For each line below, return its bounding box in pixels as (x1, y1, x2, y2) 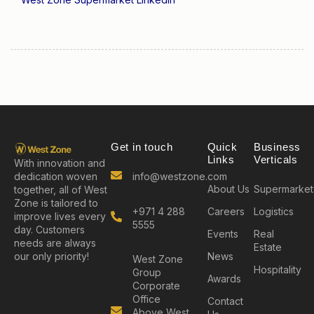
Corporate (132, 279, 180, 292)
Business (253, 141, 301, 153)
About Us (207, 182, 250, 195)
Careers (207, 205, 245, 217)
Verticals (253, 153, 299, 166)
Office (132, 292, 161, 305)
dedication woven (14, 170, 97, 183)
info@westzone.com (132, 170, 227, 183)
